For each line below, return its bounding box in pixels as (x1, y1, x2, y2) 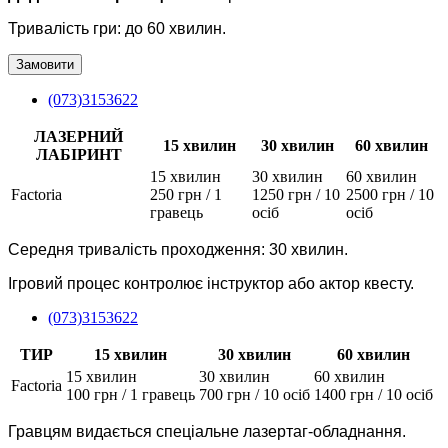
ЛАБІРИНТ (35, 145, 122, 163)
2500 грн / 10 (346, 185, 434, 203)
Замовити (16, 56, 74, 72)
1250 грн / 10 (252, 185, 340, 203)
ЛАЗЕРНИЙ (34, 127, 123, 145)
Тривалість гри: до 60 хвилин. (8, 19, 226, 37)
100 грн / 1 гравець (66, 385, 195, 403)
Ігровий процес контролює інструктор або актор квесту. (8, 274, 414, 292)
